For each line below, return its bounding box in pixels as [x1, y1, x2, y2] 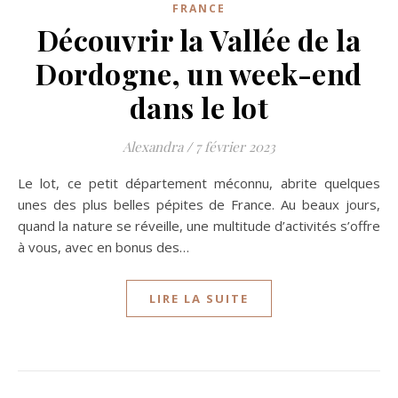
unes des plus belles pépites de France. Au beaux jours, [18, 195, 380, 213]
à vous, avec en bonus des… [18, 238, 189, 256]
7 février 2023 [195, 138, 275, 155]
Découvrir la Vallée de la [36, 20, 362, 59]
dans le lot [129, 88, 269, 126]
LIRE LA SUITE [149, 291, 249, 306]
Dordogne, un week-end [36, 54, 362, 92]
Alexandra [123, 138, 183, 155]
